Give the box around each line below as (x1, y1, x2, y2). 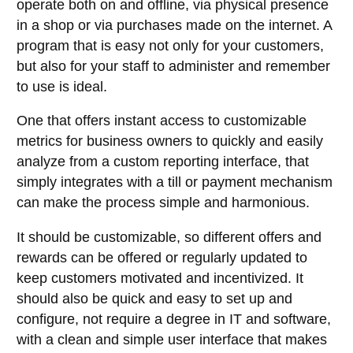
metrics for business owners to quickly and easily (17, 133, 323, 150)
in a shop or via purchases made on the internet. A (17, 17, 332, 33)
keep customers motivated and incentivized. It (17, 269, 303, 286)
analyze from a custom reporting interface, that (17, 154, 309, 170)
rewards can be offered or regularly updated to (17, 249, 307, 266)
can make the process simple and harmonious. (17, 195, 310, 211)
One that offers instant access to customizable (17, 113, 307, 129)
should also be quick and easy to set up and (17, 290, 292, 307)
